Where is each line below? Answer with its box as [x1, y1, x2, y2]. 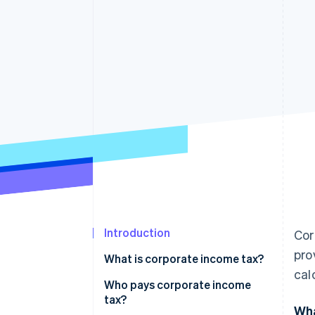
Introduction [104, 225, 170, 240]
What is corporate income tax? [104, 251, 264, 266]
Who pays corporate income [104, 277, 251, 292]
